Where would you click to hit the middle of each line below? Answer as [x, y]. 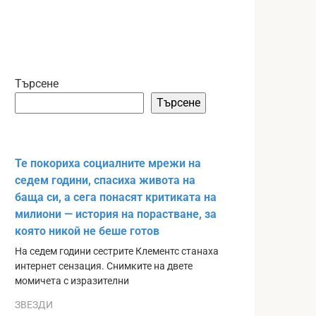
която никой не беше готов [87, 231]
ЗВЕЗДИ [34, 304]
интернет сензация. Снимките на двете [104, 266]
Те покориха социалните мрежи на [108, 163]
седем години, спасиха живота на [105, 180]
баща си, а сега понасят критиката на [116, 197]
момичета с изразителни [72, 281]
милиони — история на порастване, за [116, 214]
